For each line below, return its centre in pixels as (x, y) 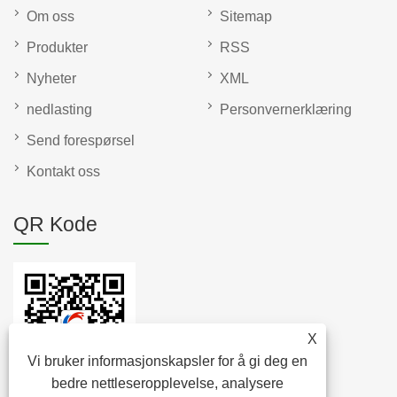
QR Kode (55, 225)
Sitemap (246, 17)
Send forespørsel (81, 141)
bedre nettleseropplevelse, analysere (168, 383)
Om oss (51, 17)
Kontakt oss (63, 172)
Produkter (57, 48)
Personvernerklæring (286, 110)
